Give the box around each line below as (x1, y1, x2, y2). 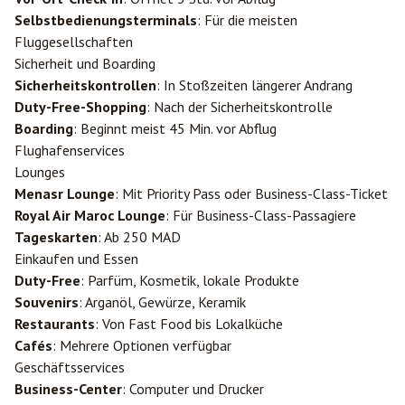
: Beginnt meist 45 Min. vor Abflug (73, 119, 277, 137)
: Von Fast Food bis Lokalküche (95, 315, 283, 333)
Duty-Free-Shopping (14, 98, 146, 116)
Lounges (14, 163, 65, 181)
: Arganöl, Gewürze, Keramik (79, 293, 246, 311)
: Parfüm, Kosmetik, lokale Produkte (80, 271, 299, 289)
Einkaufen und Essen (14, 250, 138, 268)
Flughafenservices (14, 141, 125, 159)
